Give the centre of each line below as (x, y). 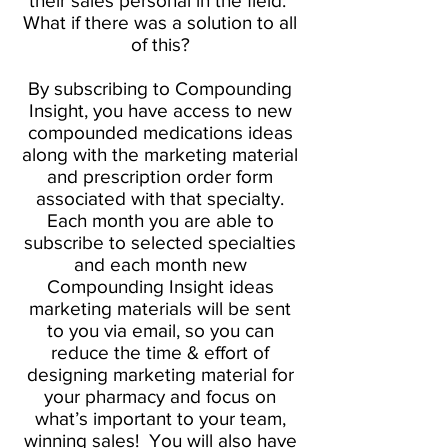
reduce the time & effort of (160, 352)
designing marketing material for (160, 374)
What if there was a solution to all (160, 22)
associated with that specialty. (160, 198)
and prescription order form (160, 176)
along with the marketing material (160, 154)
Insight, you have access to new (160, 110)
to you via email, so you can (160, 330)
